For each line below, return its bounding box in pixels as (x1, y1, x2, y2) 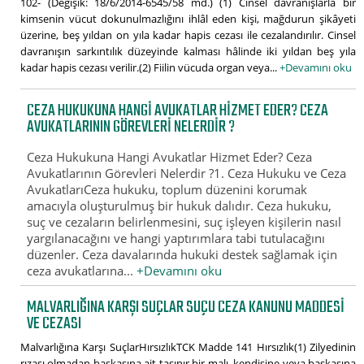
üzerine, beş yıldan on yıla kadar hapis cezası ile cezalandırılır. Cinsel (20, 27, 356, 42)
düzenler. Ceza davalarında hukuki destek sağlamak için (27, 246, 338, 263)
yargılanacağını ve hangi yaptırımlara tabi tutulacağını (27, 230, 326, 247)
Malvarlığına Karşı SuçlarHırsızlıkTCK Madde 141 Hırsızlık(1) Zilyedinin (20, 339, 356, 354)
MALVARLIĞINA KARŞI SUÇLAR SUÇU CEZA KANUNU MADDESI (27, 293, 345, 321)
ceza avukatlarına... (27, 262, 137, 279)
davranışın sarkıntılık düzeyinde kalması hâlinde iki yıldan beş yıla (20, 43, 356, 58)
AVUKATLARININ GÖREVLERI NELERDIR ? (27, 113, 236, 141)
